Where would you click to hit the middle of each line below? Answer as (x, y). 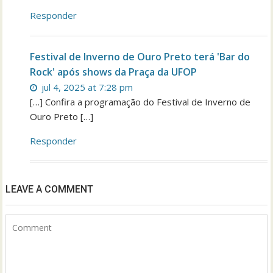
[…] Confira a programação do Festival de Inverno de (140, 102)
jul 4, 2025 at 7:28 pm (86, 87)
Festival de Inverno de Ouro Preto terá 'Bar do (140, 57)
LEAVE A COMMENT (50, 190)
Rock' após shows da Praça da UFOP (114, 72)
